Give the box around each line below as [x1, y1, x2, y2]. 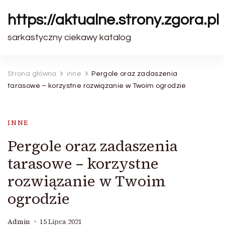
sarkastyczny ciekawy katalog [8, 33, 131, 42]
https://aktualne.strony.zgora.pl [8, 12, 219, 28]
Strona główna [8, 70, 57, 77]
